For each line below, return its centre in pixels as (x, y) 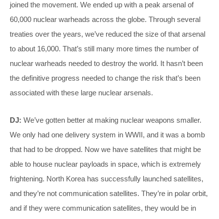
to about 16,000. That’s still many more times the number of (104, 49)
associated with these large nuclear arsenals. (81, 93)
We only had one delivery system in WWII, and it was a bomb (107, 135)
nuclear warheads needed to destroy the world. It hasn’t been (106, 64)
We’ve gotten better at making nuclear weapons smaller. (111, 120)
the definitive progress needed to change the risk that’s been (105, 78)
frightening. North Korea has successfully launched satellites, (107, 179)
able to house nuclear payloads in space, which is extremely (105, 164)
